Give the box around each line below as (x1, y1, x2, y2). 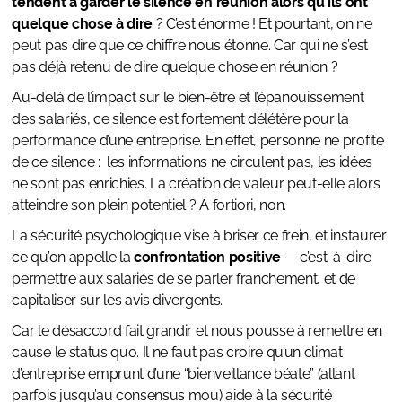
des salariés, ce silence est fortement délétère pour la (12, 110, 349, 128)
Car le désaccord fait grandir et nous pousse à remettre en (12, 322, 382, 340)
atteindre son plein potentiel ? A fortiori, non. (12, 197, 287, 214)
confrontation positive (134, 249, 282, 267)
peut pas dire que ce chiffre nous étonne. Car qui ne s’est (12, 37, 368, 55)
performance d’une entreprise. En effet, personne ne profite (12, 132, 384, 150)
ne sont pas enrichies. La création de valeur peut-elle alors (12, 175, 380, 193)
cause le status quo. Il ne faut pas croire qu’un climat (12, 344, 343, 362)
